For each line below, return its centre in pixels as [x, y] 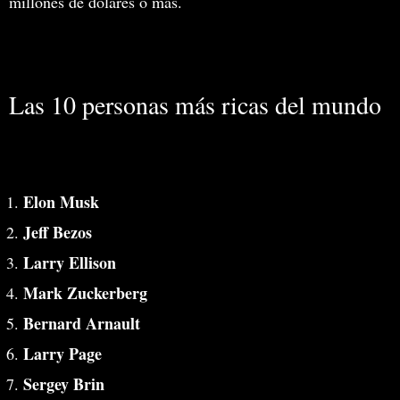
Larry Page [62, 353]
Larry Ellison [70, 262]
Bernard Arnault [82, 323]
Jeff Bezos [58, 232]
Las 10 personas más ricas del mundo [195, 104]
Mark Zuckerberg [85, 292]
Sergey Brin [64, 383]
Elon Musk [61, 201]
